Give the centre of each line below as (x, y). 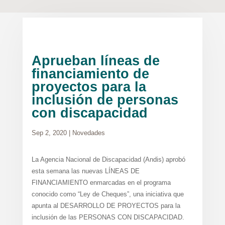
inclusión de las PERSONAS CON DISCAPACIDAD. (108, 217)
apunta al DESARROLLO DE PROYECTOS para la (106, 206)
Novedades (88, 133)
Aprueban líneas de (95, 61)
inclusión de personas (105, 100)
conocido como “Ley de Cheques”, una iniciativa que (107, 194)
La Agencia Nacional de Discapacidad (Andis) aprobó (108, 159)
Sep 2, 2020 (49, 133)
